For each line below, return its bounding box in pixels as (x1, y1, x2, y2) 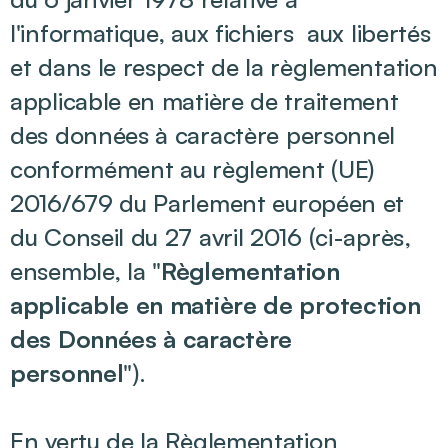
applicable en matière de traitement (10, 86, 399, 116)
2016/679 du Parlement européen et (10, 188, 405, 218)
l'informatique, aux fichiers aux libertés (10, 18, 431, 48)
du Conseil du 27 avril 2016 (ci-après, (10, 222, 411, 252)
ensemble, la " (10, 256, 161, 286)
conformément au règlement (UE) (10, 154, 375, 184)
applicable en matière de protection (10, 290, 421, 320)
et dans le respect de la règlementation (10, 52, 438, 82)
